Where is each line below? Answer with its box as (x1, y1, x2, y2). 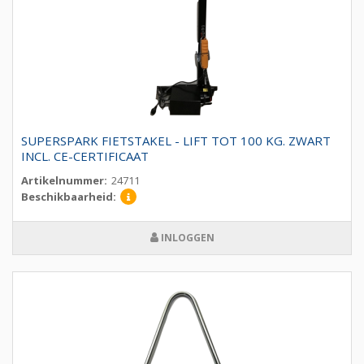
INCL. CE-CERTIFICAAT (21, 148, 149, 165)
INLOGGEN (158, 231, 214, 245)
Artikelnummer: (21, 173, 107, 188)
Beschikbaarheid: (21, 189, 116, 205)
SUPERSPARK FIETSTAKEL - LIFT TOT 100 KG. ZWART (21, 132, 331, 149)
